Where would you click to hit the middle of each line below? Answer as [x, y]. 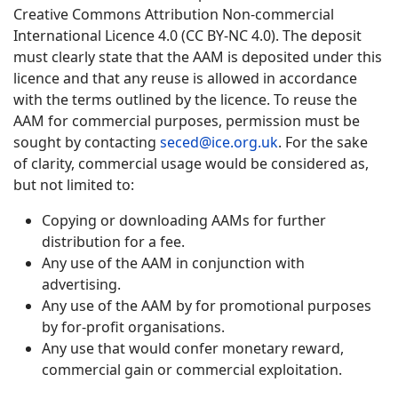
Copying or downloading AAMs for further [184, 220]
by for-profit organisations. [133, 327]
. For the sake [323, 142]
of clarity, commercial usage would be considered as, [191, 163]
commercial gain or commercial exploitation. [192, 370]
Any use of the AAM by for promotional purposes [207, 306]
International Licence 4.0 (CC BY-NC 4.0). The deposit [187, 36]
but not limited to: [74, 185]
